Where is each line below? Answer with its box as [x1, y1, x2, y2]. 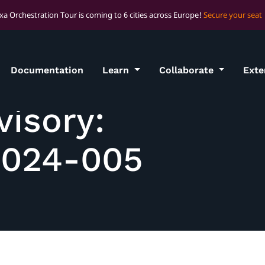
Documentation [11, 64, 83, 76]
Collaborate [159, 64, 216, 76]
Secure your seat [203, 9, 262, 20]
